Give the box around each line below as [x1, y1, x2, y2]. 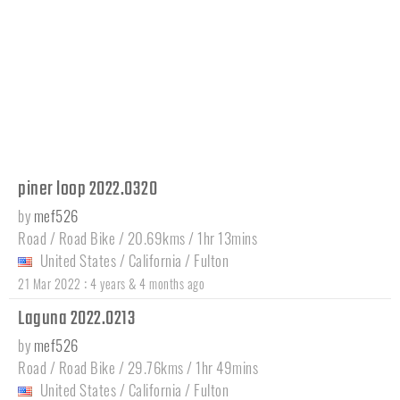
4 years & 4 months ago [90, 273, 204, 293]
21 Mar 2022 [18, 273, 81, 293]
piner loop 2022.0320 [18, 173, 161, 204]
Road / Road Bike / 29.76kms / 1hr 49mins [18, 355, 258, 379]
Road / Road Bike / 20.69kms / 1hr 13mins [18, 226, 257, 249]
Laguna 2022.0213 [18, 303, 139, 334]
